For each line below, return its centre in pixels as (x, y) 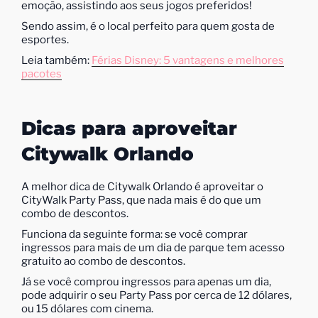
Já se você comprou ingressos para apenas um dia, (146, 282)
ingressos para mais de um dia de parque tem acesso (153, 248)
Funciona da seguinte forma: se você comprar (135, 234)
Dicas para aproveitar (129, 128)
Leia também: (56, 60)
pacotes (42, 73)
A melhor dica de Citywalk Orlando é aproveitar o (142, 187)
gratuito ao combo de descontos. (103, 261)
